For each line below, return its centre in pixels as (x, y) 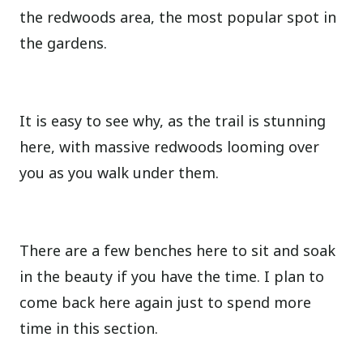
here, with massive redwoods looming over (170, 146)
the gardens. (64, 43)
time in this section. (89, 328)
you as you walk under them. (120, 172)
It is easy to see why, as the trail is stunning (173, 120)
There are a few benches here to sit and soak (178, 250)
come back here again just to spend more (166, 302)
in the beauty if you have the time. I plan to (172, 276)
